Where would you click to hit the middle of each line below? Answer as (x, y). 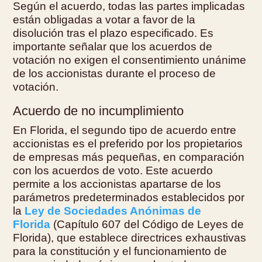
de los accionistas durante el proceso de (115, 73)
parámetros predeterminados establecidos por (129, 197)
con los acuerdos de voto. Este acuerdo (113, 170)
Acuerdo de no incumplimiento (99, 111)
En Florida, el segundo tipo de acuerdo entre (125, 130)
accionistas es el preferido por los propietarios (128, 143)
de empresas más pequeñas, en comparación (129, 157)
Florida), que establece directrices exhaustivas (130, 237)
